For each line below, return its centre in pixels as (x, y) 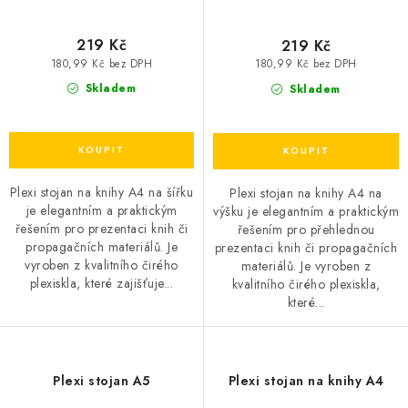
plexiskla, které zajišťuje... (102, 284)
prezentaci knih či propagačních (306, 248)
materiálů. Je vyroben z (306, 266)
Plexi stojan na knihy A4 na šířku (102, 193)
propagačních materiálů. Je (102, 247)
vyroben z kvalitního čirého (102, 265)
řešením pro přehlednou (306, 229)
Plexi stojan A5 (102, 381)
